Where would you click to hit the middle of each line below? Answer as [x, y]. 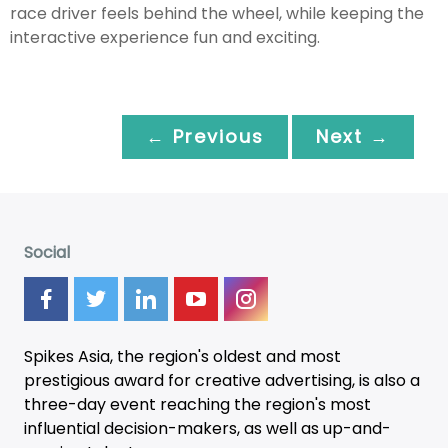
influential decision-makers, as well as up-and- [207, 428]
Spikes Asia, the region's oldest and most [182, 356]
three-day [67, 404]
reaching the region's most [263, 404]
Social [47, 252]
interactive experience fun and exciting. [165, 37]
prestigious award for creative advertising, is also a [222, 380]
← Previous [205, 136]
